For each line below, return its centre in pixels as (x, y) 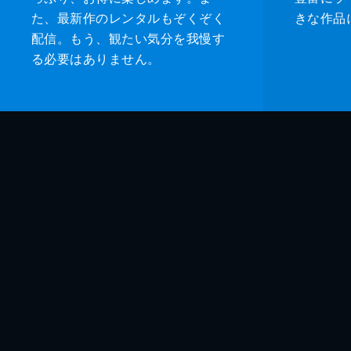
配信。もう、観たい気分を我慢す (128, 38)
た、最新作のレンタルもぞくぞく (128, 17)
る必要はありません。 (96, 58)
